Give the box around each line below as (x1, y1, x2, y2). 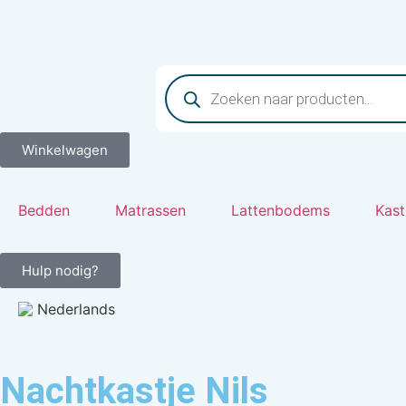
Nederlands (33, 300, 115, 318)
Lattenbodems (231, 201, 330, 219)
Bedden (18, 201, 70, 219)
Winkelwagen (22, 141, 108, 159)
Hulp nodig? (22, 262, 99, 279)
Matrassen (115, 201, 186, 219)
